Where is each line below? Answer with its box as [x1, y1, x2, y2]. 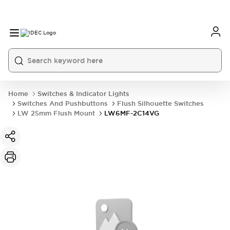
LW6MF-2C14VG [104, 109, 159, 118]
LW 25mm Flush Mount [17, 109, 95, 118]
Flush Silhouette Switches [117, 99, 204, 108]
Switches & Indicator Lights [37, 89, 129, 98]
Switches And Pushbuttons [17, 99, 108, 108]
